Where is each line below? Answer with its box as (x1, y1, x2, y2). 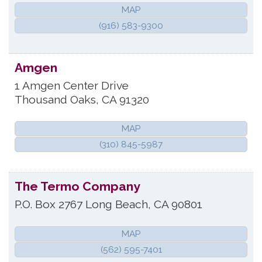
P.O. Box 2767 (15, 198, 82, 211)
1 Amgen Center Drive (15, 78, 129, 92)
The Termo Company (15, 179, 140, 194)
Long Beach (85, 198, 148, 211)
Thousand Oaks (15, 92, 96, 106)
